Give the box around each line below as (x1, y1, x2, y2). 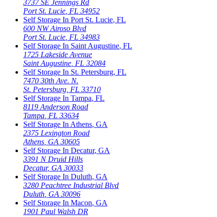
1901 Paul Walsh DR (23, 207, 88, 216)
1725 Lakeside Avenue (23, 50, 92, 59)
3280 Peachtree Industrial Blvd (23, 181, 119, 190)
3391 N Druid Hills (23, 155, 83, 164)
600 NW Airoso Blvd (23, 24, 86, 33)
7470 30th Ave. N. (23, 77, 78, 85)
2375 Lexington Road (23, 129, 90, 138)
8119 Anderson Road (23, 103, 88, 111)
